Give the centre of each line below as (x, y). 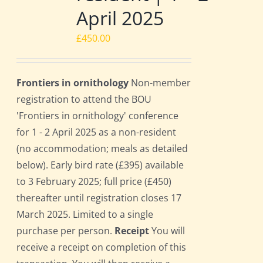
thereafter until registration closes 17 (99, 198)
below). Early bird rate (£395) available (100, 165)
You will (167, 231)
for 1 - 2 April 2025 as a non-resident (97, 132)
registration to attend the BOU (84, 100)
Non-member (160, 83)
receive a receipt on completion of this (102, 247)
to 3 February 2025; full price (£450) (94, 182)
